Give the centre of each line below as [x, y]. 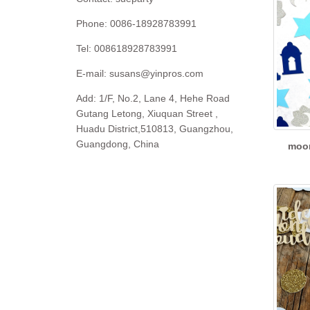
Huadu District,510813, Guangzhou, [155, 129]
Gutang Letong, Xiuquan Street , [147, 113]
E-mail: [93, 73]
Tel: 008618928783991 [127, 48]
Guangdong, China [118, 144]
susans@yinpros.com [156, 73]
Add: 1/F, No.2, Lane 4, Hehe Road [153, 98]
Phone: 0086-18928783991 [136, 24]
